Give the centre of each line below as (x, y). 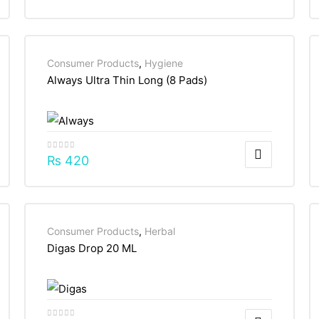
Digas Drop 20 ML (91, 249)
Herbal (159, 231)
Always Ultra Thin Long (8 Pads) (127, 80)
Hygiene (163, 63)
